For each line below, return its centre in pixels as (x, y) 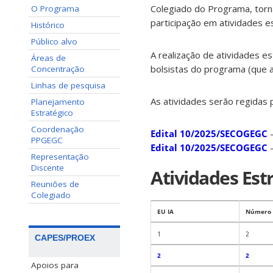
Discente (48, 168)
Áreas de (48, 58)
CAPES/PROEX (65, 238)
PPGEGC (47, 140)
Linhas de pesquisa (68, 85)
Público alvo (54, 41)
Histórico (48, 25)
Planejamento (58, 102)
